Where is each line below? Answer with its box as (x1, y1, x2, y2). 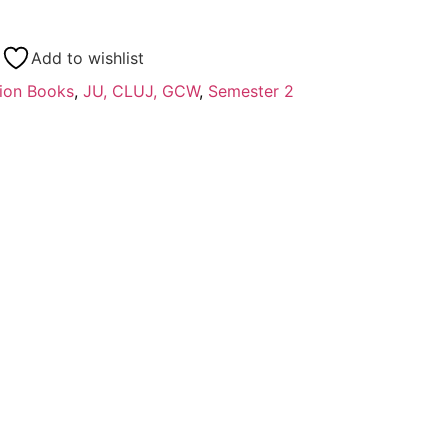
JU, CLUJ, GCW (82, 80, 199, 101)
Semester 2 (207, 80, 294, 101)
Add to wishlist (30, 47, 144, 68)
